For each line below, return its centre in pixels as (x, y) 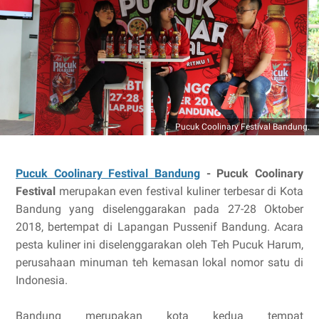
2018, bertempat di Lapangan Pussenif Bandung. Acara (159, 227)
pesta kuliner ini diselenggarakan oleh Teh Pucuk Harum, (159, 245)
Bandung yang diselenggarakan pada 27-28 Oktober (159, 209)
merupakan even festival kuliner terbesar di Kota (179, 191)
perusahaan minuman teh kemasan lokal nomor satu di (159, 262)
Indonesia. (42, 280)
